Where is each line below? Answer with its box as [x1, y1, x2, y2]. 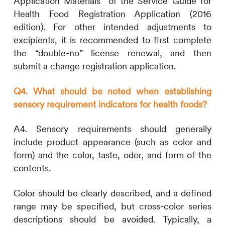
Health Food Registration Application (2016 [13, 8, 212, 20]
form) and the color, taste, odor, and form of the [13, 149, 212, 161]
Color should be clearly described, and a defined [13, 187, 212, 199]
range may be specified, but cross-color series [13, 200, 212, 212]
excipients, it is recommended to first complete [13, 34, 212, 46]
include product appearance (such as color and [13, 136, 212, 148]
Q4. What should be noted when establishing [13, 85, 212, 97]
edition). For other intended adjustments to [13, 21, 212, 33]
